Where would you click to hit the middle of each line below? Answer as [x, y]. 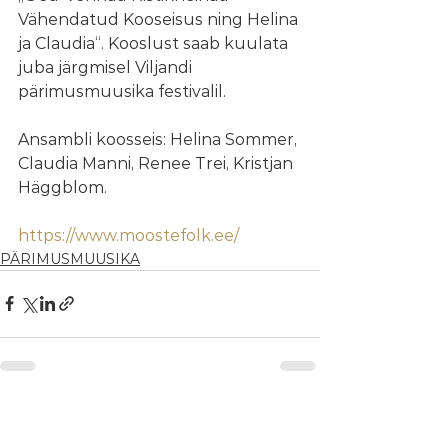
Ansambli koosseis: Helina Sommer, [159, 139]
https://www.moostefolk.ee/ [128, 235]
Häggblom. [62, 187]
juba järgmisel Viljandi [107, 67]
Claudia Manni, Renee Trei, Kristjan [157, 163]
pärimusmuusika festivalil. [122, 91]
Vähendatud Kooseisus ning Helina [160, 19]
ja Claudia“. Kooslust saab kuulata [155, 43]
